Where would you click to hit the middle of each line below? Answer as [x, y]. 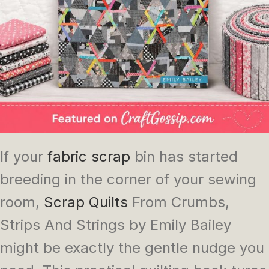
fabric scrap [89, 156]
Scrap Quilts [86, 202]
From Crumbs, [179, 202]
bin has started [184, 156]
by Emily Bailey [178, 225]
